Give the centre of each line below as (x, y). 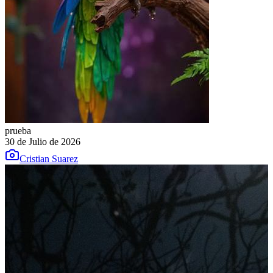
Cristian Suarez (49, 159)
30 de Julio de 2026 (43, 142)
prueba (18, 131)
